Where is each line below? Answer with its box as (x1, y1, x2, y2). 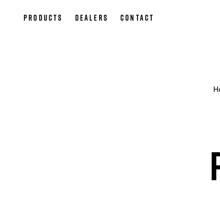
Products (24, 12, 63, 23)
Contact (120, 12, 155, 23)
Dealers (75, 12, 109, 23)
